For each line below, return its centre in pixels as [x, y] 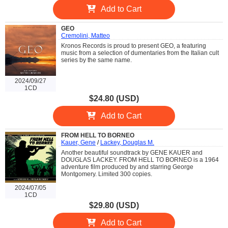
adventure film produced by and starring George [127, 167]
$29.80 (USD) [114, 205]
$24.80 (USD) [114, 98]
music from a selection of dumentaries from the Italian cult [140, 53]
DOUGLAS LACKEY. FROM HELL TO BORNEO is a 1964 [140, 160]
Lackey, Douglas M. [127, 142]
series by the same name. [96, 60]
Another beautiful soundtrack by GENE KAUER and [132, 153]
